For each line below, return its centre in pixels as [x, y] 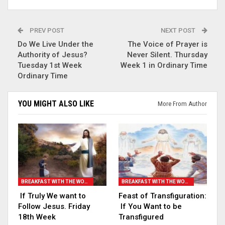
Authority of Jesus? [52, 55]
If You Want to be [150, 206]
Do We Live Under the [55, 44]
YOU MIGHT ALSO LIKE [56, 104]
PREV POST [46, 31]
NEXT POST [179, 31]
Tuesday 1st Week [50, 66]
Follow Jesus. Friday [54, 206]
